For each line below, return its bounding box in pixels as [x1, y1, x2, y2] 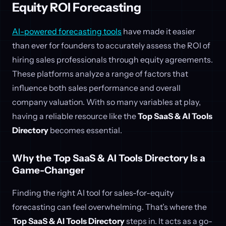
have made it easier [122, 26, 195, 37]
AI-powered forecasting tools [12, 26, 122, 37]
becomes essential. [48, 125, 122, 136]
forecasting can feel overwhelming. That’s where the [12, 202, 207, 212]
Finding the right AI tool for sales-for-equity [12, 188, 174, 198]
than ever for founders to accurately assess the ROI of [12, 40, 210, 51]
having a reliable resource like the [12, 111, 138, 122]
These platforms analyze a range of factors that [12, 69, 188, 79]
